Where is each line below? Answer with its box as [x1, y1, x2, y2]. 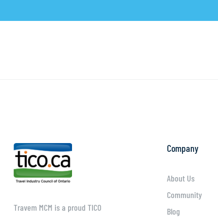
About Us [166, 173, 195, 183]
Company [166, 142, 199, 154]
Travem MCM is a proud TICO [13, 202, 101, 213]
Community [166, 189, 202, 200]
